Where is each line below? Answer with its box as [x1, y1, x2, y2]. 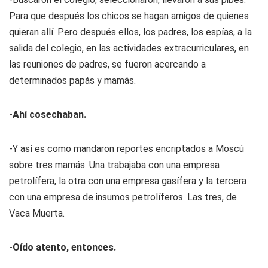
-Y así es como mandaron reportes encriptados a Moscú [9, 143, 244, 154]
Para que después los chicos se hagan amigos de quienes [9, 10, 249, 22]
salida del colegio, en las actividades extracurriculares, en [9, 42, 249, 54]
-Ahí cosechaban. [9, 109, 86, 120]
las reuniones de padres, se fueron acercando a [9, 59, 206, 70]
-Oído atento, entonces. [9, 242, 116, 253]
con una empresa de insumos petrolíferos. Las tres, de [9, 191, 237, 203]
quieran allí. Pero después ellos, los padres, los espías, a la [9, 26, 252, 38]
